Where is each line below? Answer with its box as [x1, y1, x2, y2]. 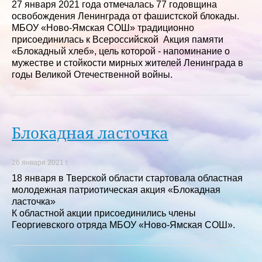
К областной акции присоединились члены [12, 208, 196, 218]
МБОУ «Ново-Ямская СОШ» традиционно [12, 22, 194, 33]
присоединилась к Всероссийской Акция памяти [12, 34, 223, 44]
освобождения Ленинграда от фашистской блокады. [12, 11, 239, 21]
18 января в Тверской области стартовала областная [12, 173, 243, 183]
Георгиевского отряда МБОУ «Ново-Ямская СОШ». [12, 219, 235, 230]
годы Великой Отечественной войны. [12, 69, 173, 80]
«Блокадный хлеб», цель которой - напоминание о [12, 46, 230, 56]
